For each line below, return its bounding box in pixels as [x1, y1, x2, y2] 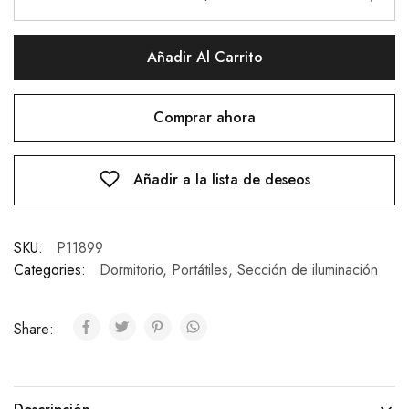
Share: [14, 319, 58, 341]
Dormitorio [100, 259, 163, 281]
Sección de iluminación [237, 259, 378, 281]
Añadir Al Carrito [146, 47, 263, 68]
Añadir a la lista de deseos [132, 169, 310, 190]
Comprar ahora [153, 107, 256, 128]
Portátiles [172, 259, 228, 281]
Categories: [14, 259, 86, 281]
